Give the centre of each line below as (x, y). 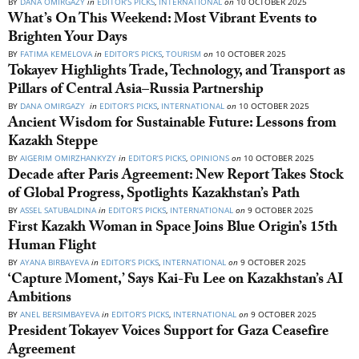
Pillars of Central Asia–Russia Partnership (136, 91)
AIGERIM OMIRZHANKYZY (68, 158)
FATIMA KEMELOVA (56, 54)
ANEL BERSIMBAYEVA (60, 315)
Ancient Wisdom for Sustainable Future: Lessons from (172, 125)
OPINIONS (210, 158)
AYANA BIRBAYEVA (54, 262)
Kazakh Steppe (53, 143)
